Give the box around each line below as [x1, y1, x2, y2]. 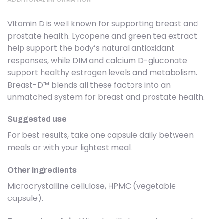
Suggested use [7, 115, 66, 124]
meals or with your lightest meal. [7, 142, 132, 153]
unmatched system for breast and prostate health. [7, 91, 205, 103]
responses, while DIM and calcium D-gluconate [7, 54, 187, 66]
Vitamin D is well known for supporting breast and [7, 18, 198, 29]
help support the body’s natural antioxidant [7, 42, 175, 54]
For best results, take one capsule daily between [7, 130, 194, 141]
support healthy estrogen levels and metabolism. [7, 66, 197, 78]
